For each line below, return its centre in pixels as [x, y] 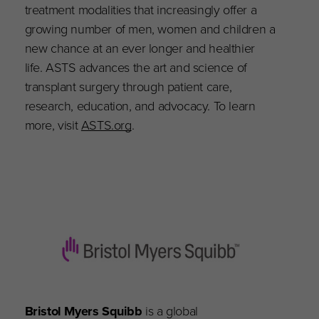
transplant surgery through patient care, [128, 86]
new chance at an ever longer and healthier [140, 48]
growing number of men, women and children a [150, 28]
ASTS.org [106, 125]
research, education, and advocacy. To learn [140, 105]
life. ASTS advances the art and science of [136, 67]
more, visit [53, 125]
